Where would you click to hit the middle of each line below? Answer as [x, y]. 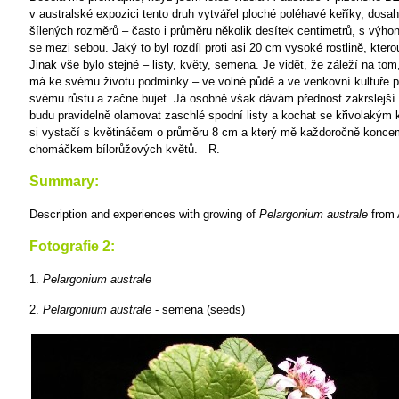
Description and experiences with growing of [144, 214]
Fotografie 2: [72, 246]
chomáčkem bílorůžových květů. [114, 149]
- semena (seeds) [200, 309]
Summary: [64, 181]
